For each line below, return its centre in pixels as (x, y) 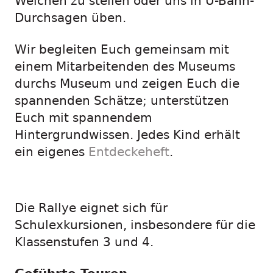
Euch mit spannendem (83, 118)
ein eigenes (51, 152)
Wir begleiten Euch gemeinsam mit (122, 50)
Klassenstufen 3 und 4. (84, 242)
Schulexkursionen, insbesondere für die (135, 225)
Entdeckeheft (129, 152)
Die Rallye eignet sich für (91, 208)
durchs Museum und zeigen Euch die (127, 84)
